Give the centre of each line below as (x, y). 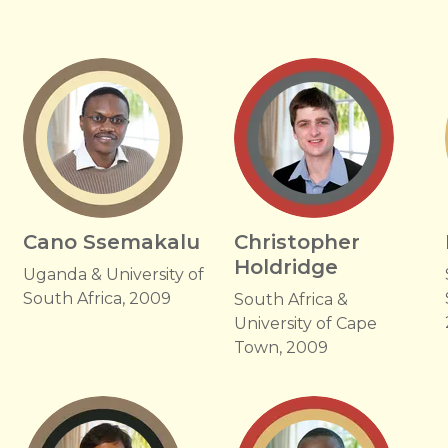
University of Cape (305, 323)
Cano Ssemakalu (111, 242)
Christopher (296, 242)
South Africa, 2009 (96, 298)
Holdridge (285, 267)
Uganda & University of (113, 274)
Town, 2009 (280, 347)
